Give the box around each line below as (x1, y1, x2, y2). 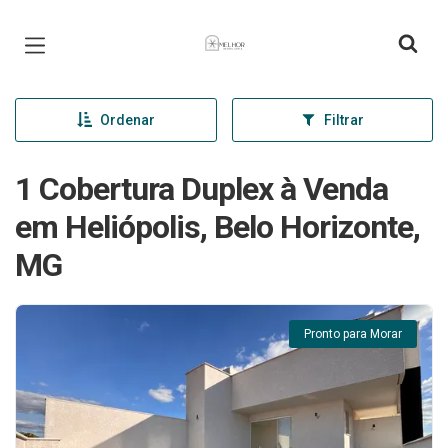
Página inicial (184, 18, 299, 42)
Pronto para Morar (304, 327, 402, 341)
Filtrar (323, 112, 364, 128)
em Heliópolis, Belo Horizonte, (15, 208, 420, 246)
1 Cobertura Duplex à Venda (15, 170, 388, 208)
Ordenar (99, 112, 155, 128)
